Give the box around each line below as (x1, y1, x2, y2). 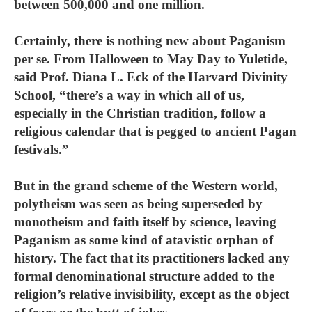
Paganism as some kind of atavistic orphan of (14, 233, 273, 247)
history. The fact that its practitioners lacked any (14, 251, 290, 265)
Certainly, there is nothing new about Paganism (14, 33, 286, 48)
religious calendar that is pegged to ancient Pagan (14, 124, 297, 139)
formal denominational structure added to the (14, 269, 274, 283)
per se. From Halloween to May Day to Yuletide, (14, 52, 288, 66)
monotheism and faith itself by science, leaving (14, 214, 276, 229)
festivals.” (14, 142, 69, 157)
